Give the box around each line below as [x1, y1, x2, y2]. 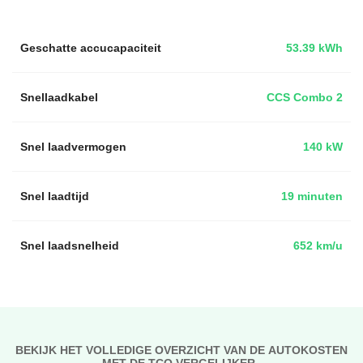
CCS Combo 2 [267, 88, 343, 105]
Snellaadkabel [20, 88, 98, 105]
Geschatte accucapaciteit [20, 39, 161, 56]
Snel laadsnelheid [20, 237, 119, 254]
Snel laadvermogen [20, 138, 126, 155]
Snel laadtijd [20, 187, 89, 204]
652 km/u [293, 237, 343, 254]
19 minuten [281, 187, 343, 204]
